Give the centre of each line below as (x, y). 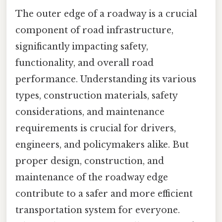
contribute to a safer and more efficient (104, 194)
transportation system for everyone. (98, 210)
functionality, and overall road (84, 63)
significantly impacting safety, (82, 46)
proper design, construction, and (90, 161)
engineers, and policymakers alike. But (102, 144)
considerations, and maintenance (90, 112)
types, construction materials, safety (96, 95)
